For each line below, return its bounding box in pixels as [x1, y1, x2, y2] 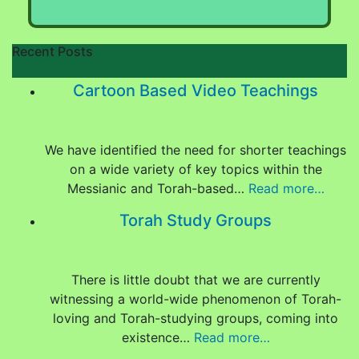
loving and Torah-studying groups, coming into [53, 310, 338, 326]
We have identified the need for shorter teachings [45, 142, 346, 158]
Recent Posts [12, 43, 93, 59]
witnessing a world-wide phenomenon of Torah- [50, 291, 341, 307]
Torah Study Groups [119, 211, 272, 230]
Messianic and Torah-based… [67, 180, 248, 196]
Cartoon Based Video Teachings [73, 81, 318, 100]
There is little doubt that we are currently [71, 272, 321, 288]
